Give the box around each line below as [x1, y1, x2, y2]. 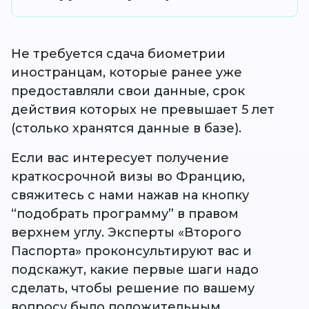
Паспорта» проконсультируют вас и [11, 243, 252, 259]
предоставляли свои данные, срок [11, 83, 245, 99]
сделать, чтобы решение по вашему [11, 280, 255, 296]
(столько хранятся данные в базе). [11, 120, 241, 136]
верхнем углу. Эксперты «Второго [11, 224, 241, 240]
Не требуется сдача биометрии [11, 46, 226, 61]
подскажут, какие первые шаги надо [11, 261, 259, 277]
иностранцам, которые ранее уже [11, 64, 242, 80]
